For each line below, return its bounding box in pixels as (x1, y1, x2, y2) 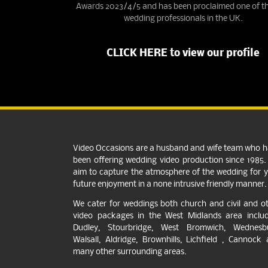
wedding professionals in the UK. (123, 14, 243, 24)
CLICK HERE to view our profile (106, 48, 260, 60)
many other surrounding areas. (73, 248, 187, 257)
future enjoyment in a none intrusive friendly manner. (73, 180, 267, 190)
